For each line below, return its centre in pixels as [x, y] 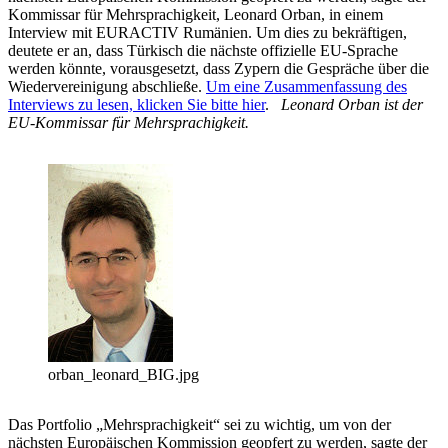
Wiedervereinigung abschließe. [107, 87]
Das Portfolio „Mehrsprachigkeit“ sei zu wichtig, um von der [199, 425]
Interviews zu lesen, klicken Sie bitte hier [136, 105]
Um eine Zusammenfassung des [306, 87]
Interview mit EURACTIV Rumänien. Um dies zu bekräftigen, [207, 33]
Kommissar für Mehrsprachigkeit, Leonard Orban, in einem [195, 15]
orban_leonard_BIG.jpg [123, 375]
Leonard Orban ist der [352, 105]
